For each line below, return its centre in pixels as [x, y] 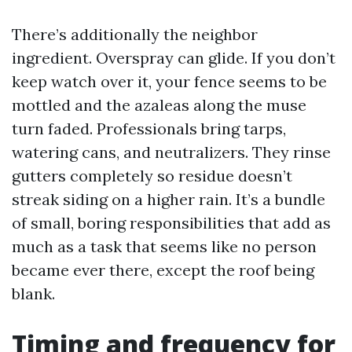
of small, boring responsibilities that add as [171, 223]
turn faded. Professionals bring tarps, [149, 128]
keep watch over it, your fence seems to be [169, 81]
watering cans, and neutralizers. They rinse [171, 152]
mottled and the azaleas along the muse [159, 105]
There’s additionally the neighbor [135, 34]
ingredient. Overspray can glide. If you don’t [174, 58]
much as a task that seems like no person [164, 246]
